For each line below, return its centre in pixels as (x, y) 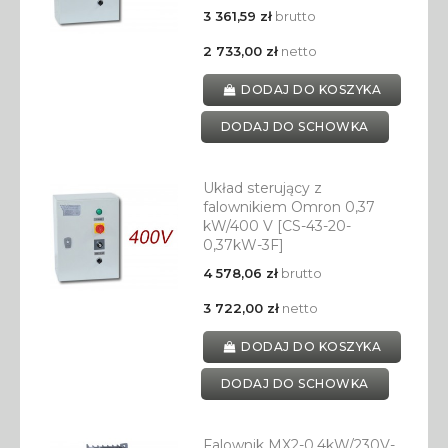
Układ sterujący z (262, 188)
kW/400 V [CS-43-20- (276, 226)
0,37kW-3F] (243, 245)
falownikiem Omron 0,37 (288, 207)
